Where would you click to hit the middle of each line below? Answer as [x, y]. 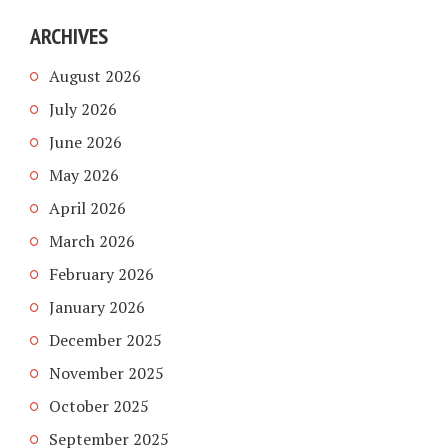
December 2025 [105, 339]
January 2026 [97, 306]
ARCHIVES [69, 36]
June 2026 [85, 141]
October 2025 [99, 405]
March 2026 [92, 240]
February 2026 [101, 273]
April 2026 [87, 207]
